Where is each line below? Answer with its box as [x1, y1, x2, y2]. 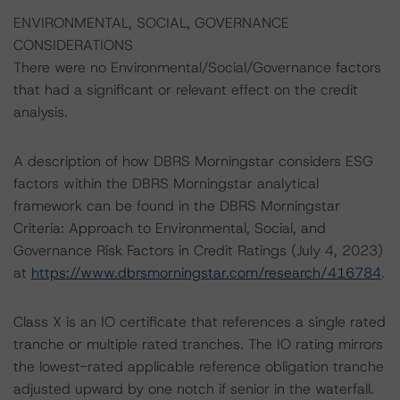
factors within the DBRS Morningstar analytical [13, 174, 319, 193]
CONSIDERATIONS [13, 36, 133, 54]
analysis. [13, 103, 68, 121]
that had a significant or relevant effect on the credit [13, 80, 358, 99]
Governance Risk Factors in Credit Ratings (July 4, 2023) [13, 241, 383, 260]
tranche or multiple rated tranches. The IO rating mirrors [13, 335, 383, 354]
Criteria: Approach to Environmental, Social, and [13, 219, 326, 237]
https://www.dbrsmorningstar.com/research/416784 [31, 263, 381, 282]
